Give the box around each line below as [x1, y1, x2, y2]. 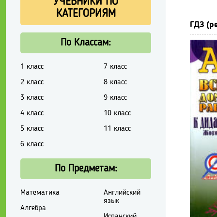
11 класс [103, 124, 131, 133]
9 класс [103, 93, 127, 102]
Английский [103, 188, 140, 197]
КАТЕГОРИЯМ [56, 8, 116, 20]
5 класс [20, 124, 44, 133]
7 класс [103, 62, 127, 71]
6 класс [20, 140, 44, 148]
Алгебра [20, 204, 46, 212]
